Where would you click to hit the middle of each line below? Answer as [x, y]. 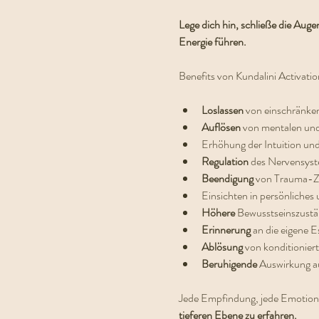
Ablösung [223, 247]
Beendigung [228, 178]
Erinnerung [227, 230]
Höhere [219, 213]
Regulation [226, 161]
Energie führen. [213, 42]
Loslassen [223, 110]
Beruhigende [230, 264]
